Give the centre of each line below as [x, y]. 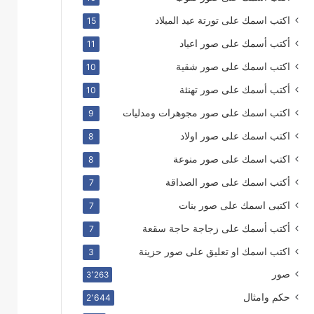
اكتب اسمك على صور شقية [233, 66]
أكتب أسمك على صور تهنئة [234, 89]
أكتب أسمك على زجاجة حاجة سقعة [216, 228]
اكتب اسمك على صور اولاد [235, 136]
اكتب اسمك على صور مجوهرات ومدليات [206, 112]
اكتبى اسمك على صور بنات [234, 205]
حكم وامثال [266, 297]
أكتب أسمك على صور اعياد [234, 43]
